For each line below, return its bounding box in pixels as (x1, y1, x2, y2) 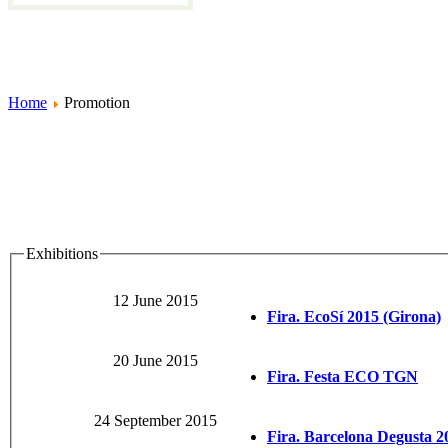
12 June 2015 (113, 292, 198, 310)
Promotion (60, 94, 130, 112)
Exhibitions (26, 245, 98, 263)
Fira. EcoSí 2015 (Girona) (267, 308, 441, 326)
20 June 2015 (113, 352, 198, 370)
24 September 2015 (94, 412, 217, 430)
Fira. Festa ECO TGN (267, 368, 418, 386)
